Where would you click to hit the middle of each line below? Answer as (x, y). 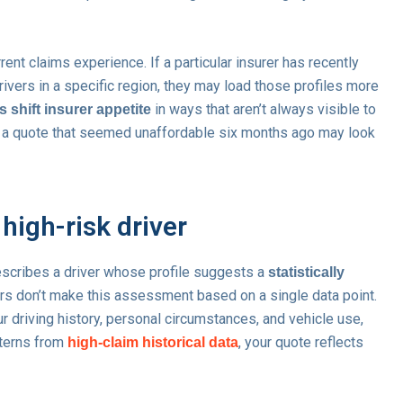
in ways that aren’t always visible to (264, 110)
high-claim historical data (153, 343)
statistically (306, 273)
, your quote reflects (301, 343)
